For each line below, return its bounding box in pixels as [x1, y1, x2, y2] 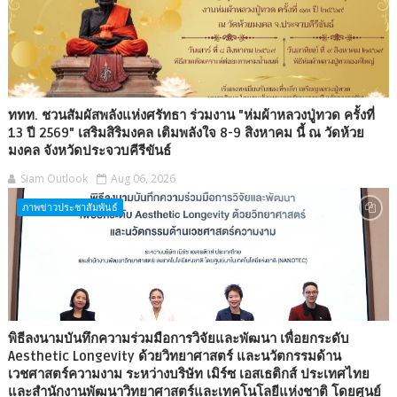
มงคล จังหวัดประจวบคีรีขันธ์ [7, 142, 171, 159]
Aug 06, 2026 [110, 170, 175, 186]
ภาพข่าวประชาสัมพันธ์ [21, 199, 118, 214]
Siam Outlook [19, 170, 88, 186]
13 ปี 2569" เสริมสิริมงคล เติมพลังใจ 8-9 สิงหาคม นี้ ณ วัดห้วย [7, 124, 364, 141]
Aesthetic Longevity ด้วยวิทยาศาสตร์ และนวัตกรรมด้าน [7, 347, 341, 364]
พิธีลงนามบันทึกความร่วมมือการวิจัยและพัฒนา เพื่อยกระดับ [7, 330, 349, 346]
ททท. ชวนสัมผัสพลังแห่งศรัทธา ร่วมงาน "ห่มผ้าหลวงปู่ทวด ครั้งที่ [7, 106, 375, 123]
